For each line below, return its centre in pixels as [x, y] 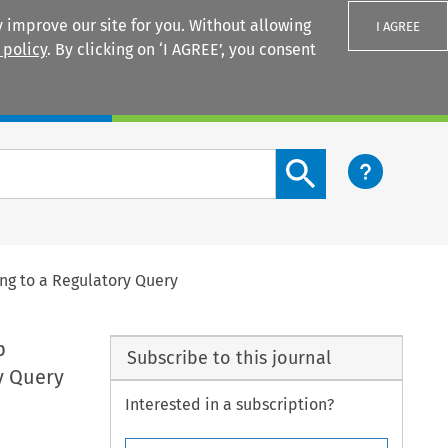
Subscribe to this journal [228, 357]
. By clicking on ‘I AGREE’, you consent [181, 49]
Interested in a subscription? [230, 405]
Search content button [357, 160]
